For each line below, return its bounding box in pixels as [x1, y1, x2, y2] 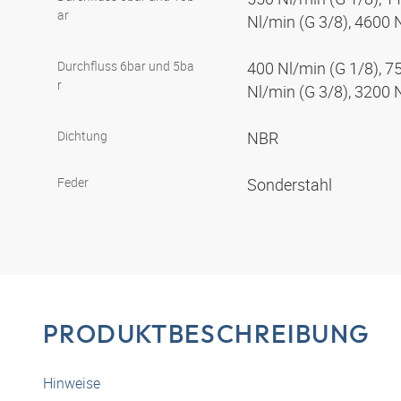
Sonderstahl [247, 174, 336, 196]
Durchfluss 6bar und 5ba [57, 57, 194, 75]
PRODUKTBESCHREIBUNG [43, 318, 371, 350]
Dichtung [57, 127, 107, 145]
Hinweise [43, 373, 100, 394]
